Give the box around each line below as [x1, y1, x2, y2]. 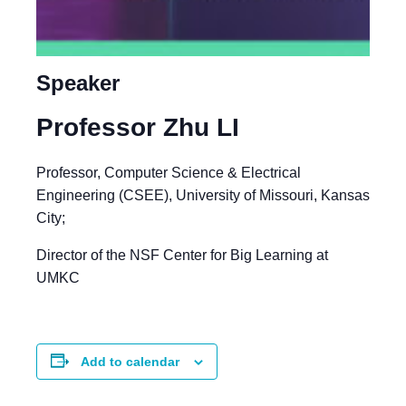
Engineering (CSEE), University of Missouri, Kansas [36, 187, 370, 203]
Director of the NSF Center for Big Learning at [36, 246, 328, 263]
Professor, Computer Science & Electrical [36, 164, 301, 180]
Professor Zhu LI [36, 112, 239, 141]
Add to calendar [81, 353, 179, 369]
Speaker [36, 70, 120, 95]
